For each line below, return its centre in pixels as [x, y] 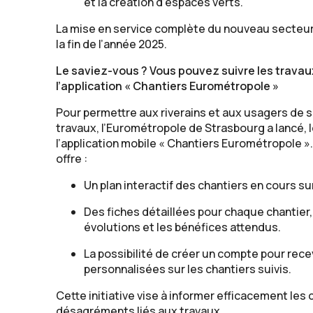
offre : [72, 159]
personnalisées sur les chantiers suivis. [188, 269]
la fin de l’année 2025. [111, 44]
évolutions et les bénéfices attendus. [182, 227]
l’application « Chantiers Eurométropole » [167, 86]
